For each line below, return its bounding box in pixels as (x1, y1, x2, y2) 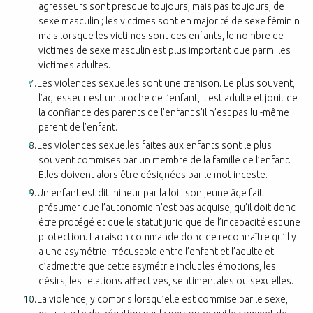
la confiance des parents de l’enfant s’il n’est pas (38, 106, 250, 118)
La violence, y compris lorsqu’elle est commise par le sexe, (37, 293, 289, 305)
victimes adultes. (38, 59, 110, 71)
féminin (268, 15, 300, 27)
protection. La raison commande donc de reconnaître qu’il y (38, 231, 296, 242)
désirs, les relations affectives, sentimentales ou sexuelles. (38, 275, 293, 286)
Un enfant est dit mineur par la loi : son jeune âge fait (37, 187, 263, 198)
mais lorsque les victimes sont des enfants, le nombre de (38, 29, 284, 41)
